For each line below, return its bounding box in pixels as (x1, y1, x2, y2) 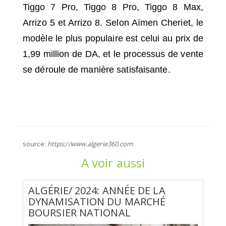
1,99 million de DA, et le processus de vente (23, 48, 203, 59)
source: (23, 139, 47, 148)
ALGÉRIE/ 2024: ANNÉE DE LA (28, 183, 165, 197)
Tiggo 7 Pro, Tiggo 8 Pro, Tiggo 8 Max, (23, 2, 203, 12)
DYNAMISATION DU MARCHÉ (28, 194, 166, 208)
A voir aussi (81, 154, 145, 171)
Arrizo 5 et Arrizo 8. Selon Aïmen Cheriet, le (23, 17, 203, 28)
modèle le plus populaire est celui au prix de (23, 33, 203, 43)
